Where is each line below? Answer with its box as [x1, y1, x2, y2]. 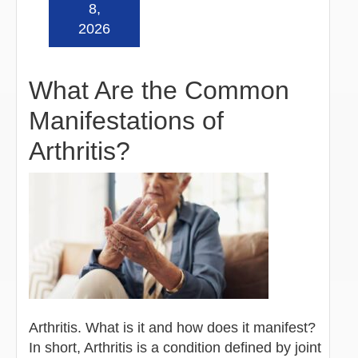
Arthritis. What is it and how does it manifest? [29, 319, 316, 336]
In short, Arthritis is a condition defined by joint [29, 339, 321, 356]
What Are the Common [29, 75, 289, 105]
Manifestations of [29, 105, 224, 135]
